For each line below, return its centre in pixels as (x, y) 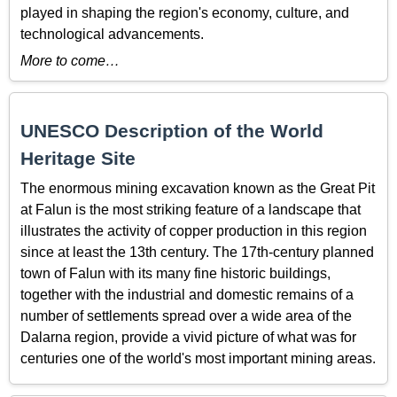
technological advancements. (112, 34)
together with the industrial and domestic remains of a (187, 294)
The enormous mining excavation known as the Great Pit (198, 188)
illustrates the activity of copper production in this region (194, 230)
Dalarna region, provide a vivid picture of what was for (188, 337)
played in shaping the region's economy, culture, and (185, 12)
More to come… (70, 61)
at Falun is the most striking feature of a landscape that (191, 209)
